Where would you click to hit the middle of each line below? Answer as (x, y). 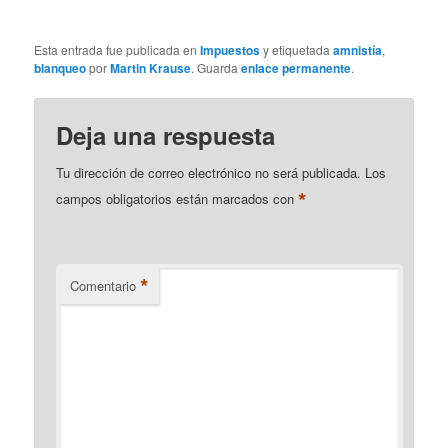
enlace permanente (296, 67)
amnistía (358, 49)
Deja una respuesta (166, 135)
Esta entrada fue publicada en (117, 49)
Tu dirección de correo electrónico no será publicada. (209, 173)
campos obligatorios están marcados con (177, 198)
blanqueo (60, 67)
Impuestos (230, 49)
